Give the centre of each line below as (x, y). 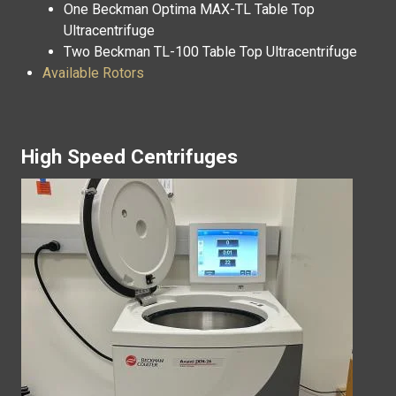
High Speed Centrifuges (129, 156)
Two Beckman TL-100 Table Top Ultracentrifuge (210, 52)
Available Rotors (93, 73)
